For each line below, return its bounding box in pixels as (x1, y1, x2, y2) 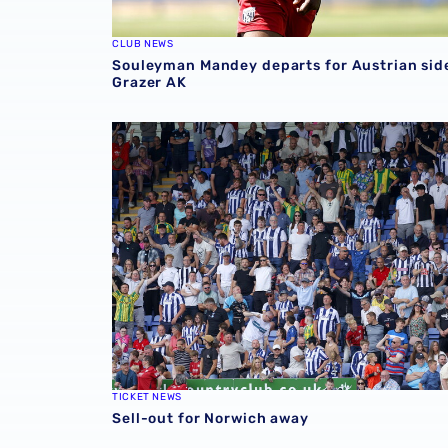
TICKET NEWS (112, 391, 182, 404)
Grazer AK (112, 74, 187, 92)
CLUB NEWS (112, 38, 174, 51)
